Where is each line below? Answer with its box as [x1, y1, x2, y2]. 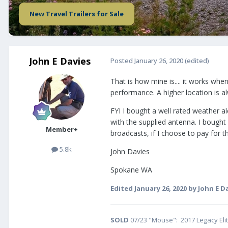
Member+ [45, 125, 78, 134]
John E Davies [28, 55, 91, 68]
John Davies [110, 147, 150, 157]
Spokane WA [110, 165, 152, 175]
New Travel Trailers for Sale [30, 9, 124, 19]
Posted [110, 56, 134, 66]
